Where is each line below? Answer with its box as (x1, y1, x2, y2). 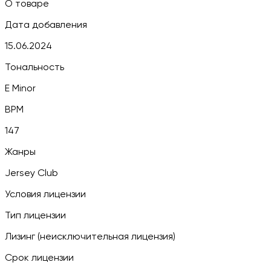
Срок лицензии (5, 253, 74, 263)
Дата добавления (5, 20, 87, 30)
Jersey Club (5, 168, 58, 178)
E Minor (5, 83, 36, 94)
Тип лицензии (5, 211, 66, 221)
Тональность (5, 62, 64, 73)
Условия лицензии (5, 189, 86, 200)
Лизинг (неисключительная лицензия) (5, 232, 175, 242)
